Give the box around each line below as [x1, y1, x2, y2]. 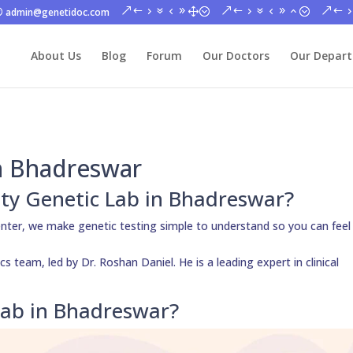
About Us [30, 48, 81, 63]
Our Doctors [202, 48, 269, 63]
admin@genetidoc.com [6, 6, 110, 19]
